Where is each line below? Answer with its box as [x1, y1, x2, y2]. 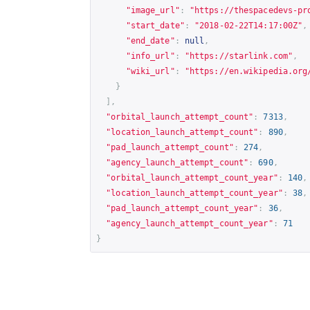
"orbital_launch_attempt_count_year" [106, 172, 278, 183]
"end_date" [125, 35, 175, 46]
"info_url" [125, 51, 175, 61]
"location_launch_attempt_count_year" [106, 188, 283, 198]
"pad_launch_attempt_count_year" [106, 203, 259, 213]
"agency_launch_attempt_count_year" [106, 218, 273, 228]
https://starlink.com [189, 51, 288, 61]
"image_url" [125, 5, 180, 15]
